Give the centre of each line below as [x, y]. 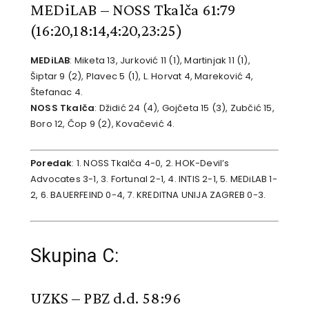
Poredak [51, 163]
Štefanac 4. [57, 92]
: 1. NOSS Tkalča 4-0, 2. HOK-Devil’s [151, 163]
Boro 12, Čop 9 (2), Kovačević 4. [103, 123]
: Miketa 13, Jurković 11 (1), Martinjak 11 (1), [160, 60]
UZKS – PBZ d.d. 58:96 [106, 298]
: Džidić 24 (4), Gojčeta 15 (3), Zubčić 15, [185, 108]
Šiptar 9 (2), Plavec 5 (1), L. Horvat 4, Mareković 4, [142, 76]
